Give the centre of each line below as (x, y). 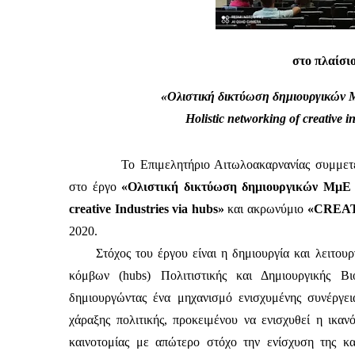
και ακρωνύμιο (266, 209)
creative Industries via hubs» (149, 209)
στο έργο (95, 187)
